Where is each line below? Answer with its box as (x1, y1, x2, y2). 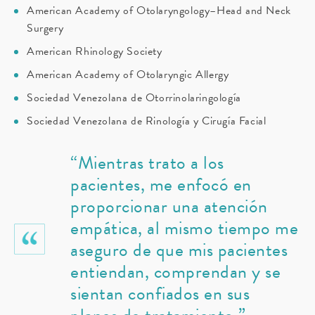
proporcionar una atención (70, 193, 268, 221)
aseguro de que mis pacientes (70, 236, 288, 264)
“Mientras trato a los (70, 149, 224, 177)
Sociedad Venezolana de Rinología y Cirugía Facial (27, 112, 266, 130)
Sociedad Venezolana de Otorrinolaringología (27, 89, 241, 107)
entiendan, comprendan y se (70, 258, 281, 286)
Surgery (27, 20, 64, 37)
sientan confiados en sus (70, 280, 250, 308)
